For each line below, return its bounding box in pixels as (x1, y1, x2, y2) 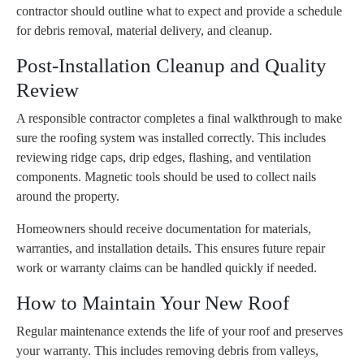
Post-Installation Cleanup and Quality (16, 54, 327, 77)
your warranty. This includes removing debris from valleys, (16, 344, 318, 358)
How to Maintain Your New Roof (16, 292, 289, 314)
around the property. (16, 189, 119, 204)
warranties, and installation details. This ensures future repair (16, 241, 325, 256)
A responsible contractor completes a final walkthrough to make (16, 111, 342, 126)
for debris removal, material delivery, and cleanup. (16, 24, 272, 38)
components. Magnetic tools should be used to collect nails (16, 170, 316, 184)
